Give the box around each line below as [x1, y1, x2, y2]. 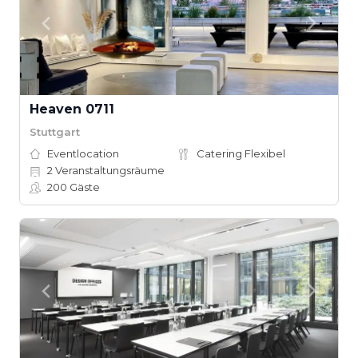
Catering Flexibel [197, 147, 285, 160]
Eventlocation [47, 147, 119, 160]
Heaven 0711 [30, 101, 114, 117]
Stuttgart [30, 125, 80, 138]
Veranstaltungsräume [53, 164, 165, 177]
